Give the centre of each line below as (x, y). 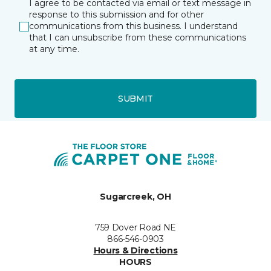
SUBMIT (135, 98)
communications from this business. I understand (133, 26)
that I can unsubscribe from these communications (138, 38)
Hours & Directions (135, 250)
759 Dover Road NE (135, 227)
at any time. (54, 49)
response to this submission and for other (116, 15)
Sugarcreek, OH (135, 197)
